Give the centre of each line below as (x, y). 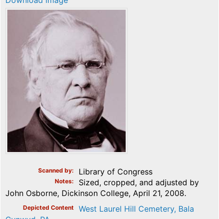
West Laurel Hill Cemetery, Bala (136, 208)
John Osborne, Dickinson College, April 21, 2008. (96, 193)
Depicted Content (48, 207)
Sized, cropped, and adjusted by (139, 182)
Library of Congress (116, 171)
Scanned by (55, 170)
